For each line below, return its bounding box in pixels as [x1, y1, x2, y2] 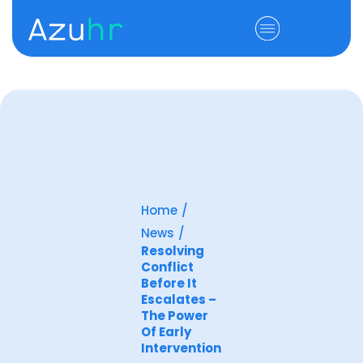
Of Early [141, 323, 191, 340]
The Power [141, 307, 208, 324]
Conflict [141, 258, 194, 275]
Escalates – [141, 291, 216, 308]
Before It [141, 275, 197, 292]
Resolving [141, 242, 204, 259]
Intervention [141, 340, 221, 357]
